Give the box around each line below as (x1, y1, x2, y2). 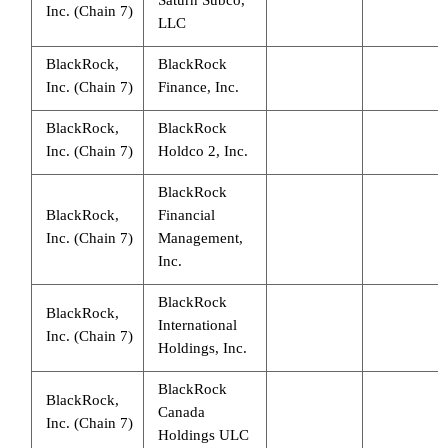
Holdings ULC (157, 426, 249, 443)
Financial (157, 206, 215, 223)
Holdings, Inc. (157, 339, 247, 356)
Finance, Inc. (157, 78, 239, 95)
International (157, 316, 237, 333)
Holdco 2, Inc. (157, 142, 248, 159)
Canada (157, 403, 205, 420)
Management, (157, 229, 243, 246)
